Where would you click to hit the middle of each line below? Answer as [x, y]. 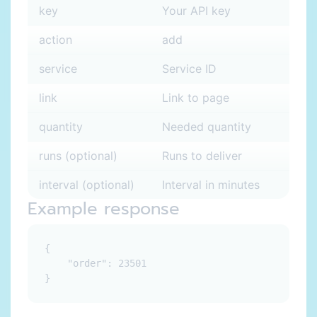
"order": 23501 [96, 263]
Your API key [196, 11]
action [56, 40]
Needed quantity [207, 127]
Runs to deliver [202, 156]
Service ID [189, 69]
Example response [104, 209]
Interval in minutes [211, 185]
